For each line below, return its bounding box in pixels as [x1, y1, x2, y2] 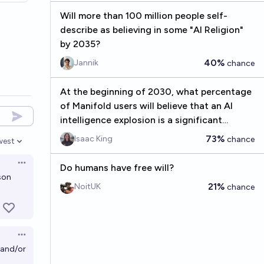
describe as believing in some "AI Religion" [60, 24, 243, 35]
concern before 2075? [60, 128, 158, 140]
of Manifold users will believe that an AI [60, 100, 233, 111]
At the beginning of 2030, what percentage [60, 86, 252, 97]
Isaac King [74, 134, 113, 144]
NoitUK [74, 181, 101, 192]
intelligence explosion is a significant [60, 114, 222, 126]
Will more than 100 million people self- [60, 10, 227, 21]
